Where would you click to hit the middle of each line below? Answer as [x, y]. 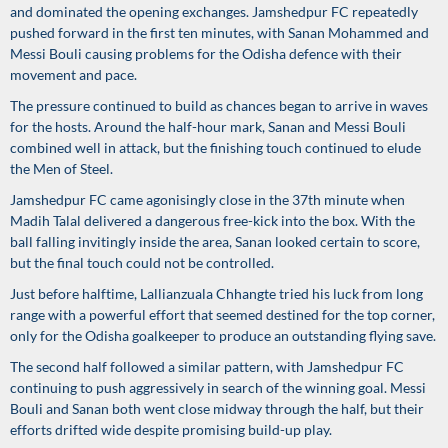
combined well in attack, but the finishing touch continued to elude [215, 147]
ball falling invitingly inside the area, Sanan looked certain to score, [215, 241]
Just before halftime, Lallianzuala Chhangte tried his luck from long [216, 293]
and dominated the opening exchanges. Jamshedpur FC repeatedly [214, 11]
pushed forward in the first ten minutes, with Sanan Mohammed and [219, 32]
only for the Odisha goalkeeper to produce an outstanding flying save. [223, 335]
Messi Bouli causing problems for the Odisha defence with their [206, 53]
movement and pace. [73, 74]
